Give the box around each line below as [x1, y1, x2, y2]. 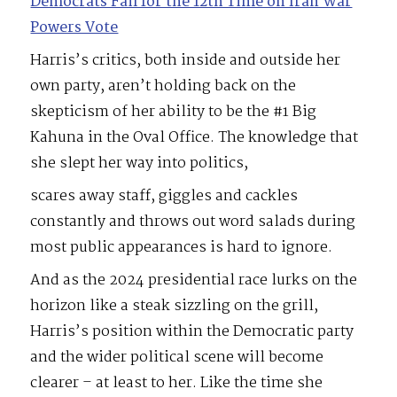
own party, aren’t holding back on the [30, 74, 297, 98]
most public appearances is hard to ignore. [30, 235, 333, 260]
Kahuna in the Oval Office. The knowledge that [30, 125, 359, 150]
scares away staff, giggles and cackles [30, 183, 299, 208]
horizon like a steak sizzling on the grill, [30, 293, 319, 318]
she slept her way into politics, [30, 151, 249, 175]
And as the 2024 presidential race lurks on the [30, 268, 358, 292]
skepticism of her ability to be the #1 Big [30, 99, 317, 124]
